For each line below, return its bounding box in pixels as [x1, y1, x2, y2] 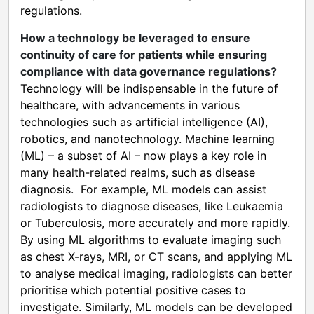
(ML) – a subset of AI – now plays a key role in [20, 148, 266, 163]
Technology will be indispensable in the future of [20, 81, 278, 95]
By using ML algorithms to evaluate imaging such [20, 232, 281, 247]
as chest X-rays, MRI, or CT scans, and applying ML [20, 249, 292, 264]
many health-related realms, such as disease [20, 165, 255, 179]
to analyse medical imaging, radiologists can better [20, 266, 292, 280]
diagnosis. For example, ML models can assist [20, 182, 266, 196]
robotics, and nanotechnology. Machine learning [20, 131, 275, 146]
